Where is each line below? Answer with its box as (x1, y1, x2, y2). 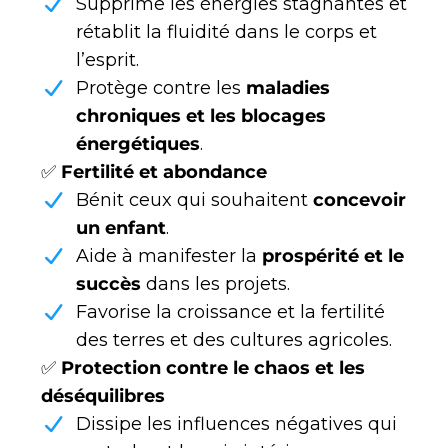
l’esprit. (76, 49, 139, 72)
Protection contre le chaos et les (61, 357, 365, 380)
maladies (246, 77, 330, 100)
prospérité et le (262, 245, 404, 268)
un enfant (76, 217, 166, 240)
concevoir (313, 189, 406, 212)
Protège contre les (76, 77, 246, 100)
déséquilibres (41, 385, 165, 408)
